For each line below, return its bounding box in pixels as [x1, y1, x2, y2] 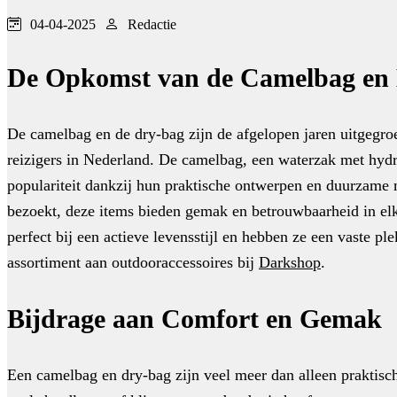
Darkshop [259, 253, 321, 272]
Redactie [128, 17, 176, 33]
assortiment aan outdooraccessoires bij [7, 253, 259, 272]
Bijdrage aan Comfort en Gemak [7, 304, 382, 334]
